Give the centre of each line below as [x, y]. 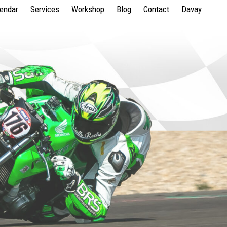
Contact [156, 9]
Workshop [88, 9]
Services [45, 9]
